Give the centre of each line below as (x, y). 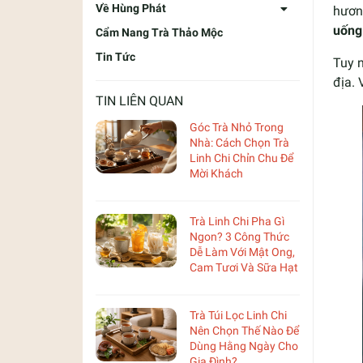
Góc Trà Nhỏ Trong (237, 127)
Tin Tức (115, 56)
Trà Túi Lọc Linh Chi (238, 315)
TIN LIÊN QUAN (139, 100)
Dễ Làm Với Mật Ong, (242, 252)
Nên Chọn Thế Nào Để (244, 330)
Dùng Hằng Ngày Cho (244, 346)
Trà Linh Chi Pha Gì (237, 221)
